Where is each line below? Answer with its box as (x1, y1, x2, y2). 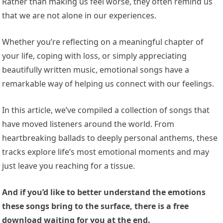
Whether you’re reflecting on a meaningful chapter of (2, 36, 204, 48)
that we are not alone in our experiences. (2, 10, 157, 21)
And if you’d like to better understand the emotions (2, 187, 206, 198)
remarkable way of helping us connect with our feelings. (2, 78, 215, 90)
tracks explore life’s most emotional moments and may (2, 146, 210, 158)
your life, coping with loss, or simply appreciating (2, 50, 187, 62)
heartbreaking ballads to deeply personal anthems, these (2, 132, 218, 144)
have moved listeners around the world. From (2, 118, 175, 130)
